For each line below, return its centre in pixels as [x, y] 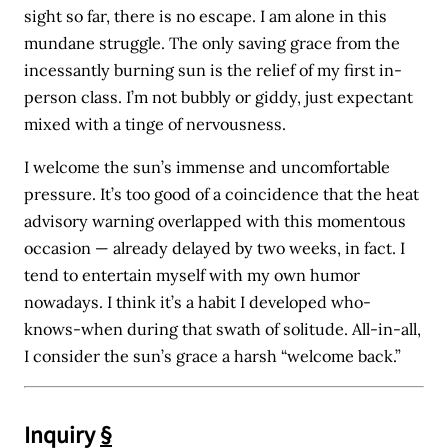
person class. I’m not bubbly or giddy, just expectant [219, 96]
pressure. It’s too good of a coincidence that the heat [222, 193]
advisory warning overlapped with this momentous [215, 220]
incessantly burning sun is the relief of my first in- [213, 69]
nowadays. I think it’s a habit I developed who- [198, 301]
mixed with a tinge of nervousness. [155, 123]
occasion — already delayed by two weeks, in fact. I [215, 247]
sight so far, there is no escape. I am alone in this [206, 15]
